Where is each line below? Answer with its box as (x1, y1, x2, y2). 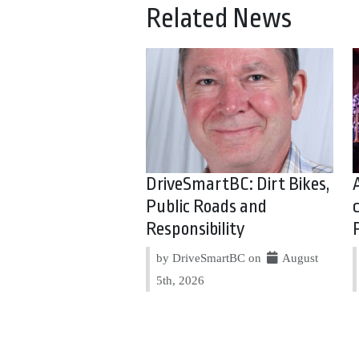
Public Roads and (146, 196, 268, 217)
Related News (146, 3, 292, 34)
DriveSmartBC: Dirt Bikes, (146, 173, 330, 195)
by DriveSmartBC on (156, 250, 265, 264)
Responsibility (146, 218, 245, 240)
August (280, 250, 319, 264)
